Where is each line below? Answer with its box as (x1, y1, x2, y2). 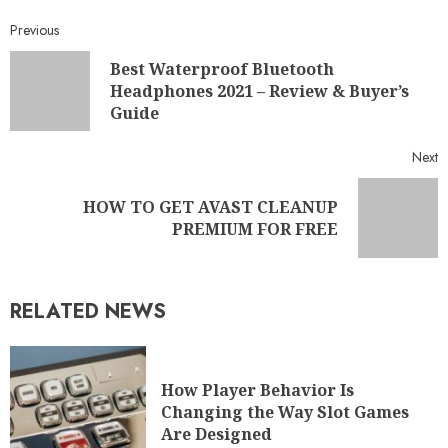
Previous (10, 20, 59, 41)
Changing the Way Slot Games (161, 400, 409, 423)
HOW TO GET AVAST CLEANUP (83, 196, 338, 219)
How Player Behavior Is (161, 378, 354, 401)
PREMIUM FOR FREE (172, 218, 338, 241)
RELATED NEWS (10, 297, 166, 327)
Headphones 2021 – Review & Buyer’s (110, 80, 409, 103)
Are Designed (161, 422, 272, 445)
